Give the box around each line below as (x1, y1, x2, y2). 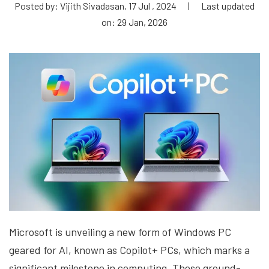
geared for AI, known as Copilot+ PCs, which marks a (9, 243, 250, 257)
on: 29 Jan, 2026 (101, 16, 168, 28)
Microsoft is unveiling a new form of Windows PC (9, 225, 231, 239)
